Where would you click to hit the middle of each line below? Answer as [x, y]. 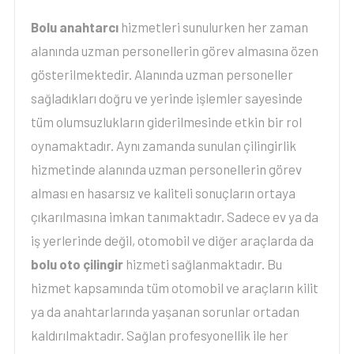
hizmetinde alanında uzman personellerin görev [166, 169]
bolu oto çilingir [78, 264]
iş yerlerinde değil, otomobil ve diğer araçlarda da [172, 240]
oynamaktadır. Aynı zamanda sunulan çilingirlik [163, 145]
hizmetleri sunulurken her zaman [214, 27]
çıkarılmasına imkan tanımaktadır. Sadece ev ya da [174, 217]
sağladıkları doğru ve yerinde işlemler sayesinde [166, 98]
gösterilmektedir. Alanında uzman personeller [162, 74]
